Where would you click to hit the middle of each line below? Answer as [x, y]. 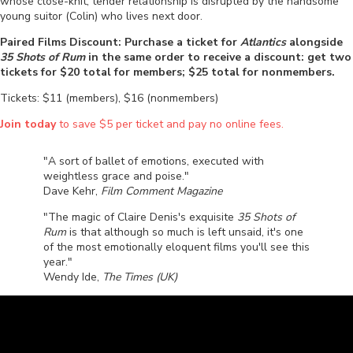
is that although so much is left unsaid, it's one [185, 232]
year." [58, 262]
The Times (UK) [140, 277]
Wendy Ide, [73, 277]
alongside [314, 43]
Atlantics [263, 43]
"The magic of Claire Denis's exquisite [140, 217]
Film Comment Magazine [162, 191]
